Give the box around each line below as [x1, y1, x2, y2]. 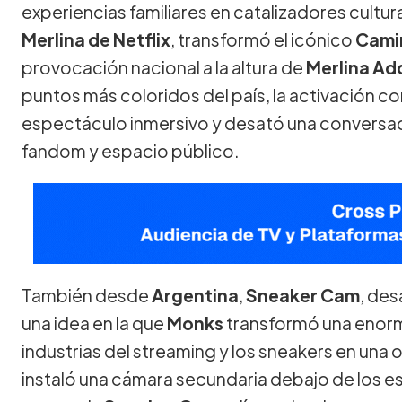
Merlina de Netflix [22, 28, 170, 50]
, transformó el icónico [170, 28, 355, 50]
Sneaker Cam [246, 284, 360, 306]
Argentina [152, 284, 239, 306]
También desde [22, 284, 152, 306]
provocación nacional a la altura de [22, 56, 306, 78]
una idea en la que [22, 311, 167, 334]
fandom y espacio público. [22, 139, 240, 162]
